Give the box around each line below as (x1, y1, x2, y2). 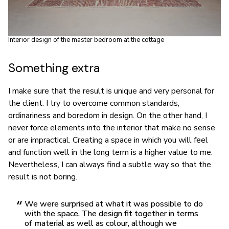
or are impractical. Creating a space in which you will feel (8, 134, 208, 146)
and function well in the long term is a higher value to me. (8, 147, 213, 158)
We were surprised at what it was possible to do (25, 198, 203, 210)
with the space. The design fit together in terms (25, 208, 198, 220)
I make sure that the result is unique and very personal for (8, 85, 214, 97)
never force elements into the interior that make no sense (8, 122, 215, 134)
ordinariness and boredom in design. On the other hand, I (8, 110, 207, 122)
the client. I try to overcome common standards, (8, 98, 179, 109)
